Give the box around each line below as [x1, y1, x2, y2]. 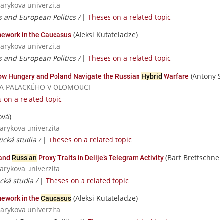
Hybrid [141, 72, 162, 80]
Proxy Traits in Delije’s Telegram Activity [37, 153, 164, 162]
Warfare [162, 72, 189, 80]
